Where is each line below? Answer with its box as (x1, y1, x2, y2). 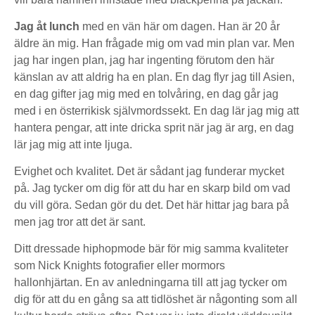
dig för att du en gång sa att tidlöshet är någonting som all (14, 293, 297, 305)
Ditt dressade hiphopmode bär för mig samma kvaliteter (14, 243, 288, 255)
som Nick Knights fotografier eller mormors (14, 259, 225, 271)
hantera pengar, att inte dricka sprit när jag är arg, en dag (14, 122, 294, 134)
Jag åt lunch (14, 20, 82, 32)
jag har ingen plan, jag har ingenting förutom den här (14, 54, 274, 66)
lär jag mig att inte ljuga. (14, 139, 132, 150)
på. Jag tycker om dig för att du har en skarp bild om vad (14, 182, 290, 194)
